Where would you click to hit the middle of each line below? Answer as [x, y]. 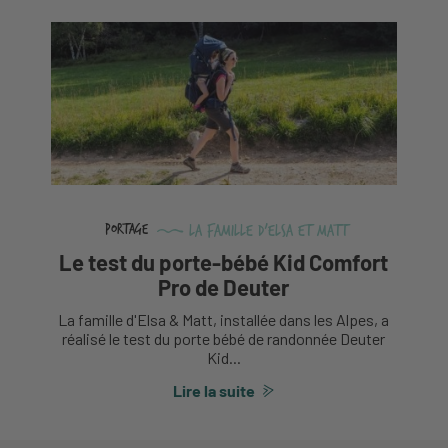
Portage [127, 230]
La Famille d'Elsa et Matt [266, 230]
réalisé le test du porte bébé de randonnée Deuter [224, 338]
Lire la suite [213, 391]
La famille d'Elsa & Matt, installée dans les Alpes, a [224, 319]
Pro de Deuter [224, 286]
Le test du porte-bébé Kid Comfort [224, 261]
